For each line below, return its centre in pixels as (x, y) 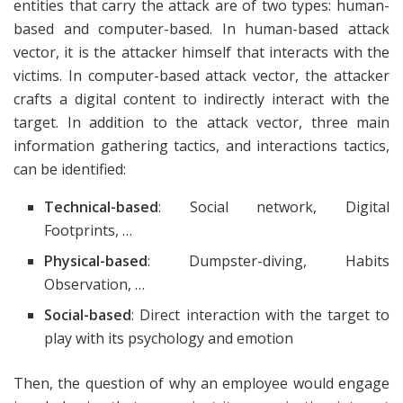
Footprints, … (89, 230)
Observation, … (95, 284)
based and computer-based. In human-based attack (201, 28)
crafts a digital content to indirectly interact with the (201, 99)
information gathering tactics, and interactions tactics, (201, 145)
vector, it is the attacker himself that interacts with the (201, 52)
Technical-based (102, 206)
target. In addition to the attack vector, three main (201, 122)
